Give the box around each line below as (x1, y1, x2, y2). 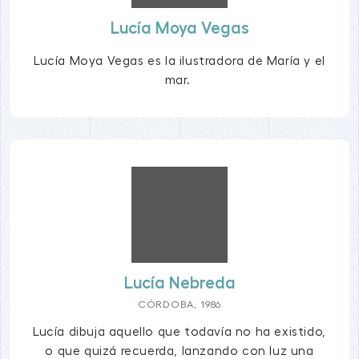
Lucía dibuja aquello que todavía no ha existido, (33, 325, 326, 338)
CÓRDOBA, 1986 (137, 299, 222, 309)
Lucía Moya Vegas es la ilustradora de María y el (34, 54, 325, 68)
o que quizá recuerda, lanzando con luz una (45, 344, 314, 357)
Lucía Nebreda (123, 274, 236, 292)
